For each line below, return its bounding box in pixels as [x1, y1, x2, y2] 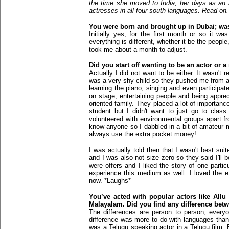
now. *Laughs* [89, 177, 131, 185]
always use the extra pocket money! [89, 130, 196, 138]
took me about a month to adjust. [89, 45, 187, 53]
